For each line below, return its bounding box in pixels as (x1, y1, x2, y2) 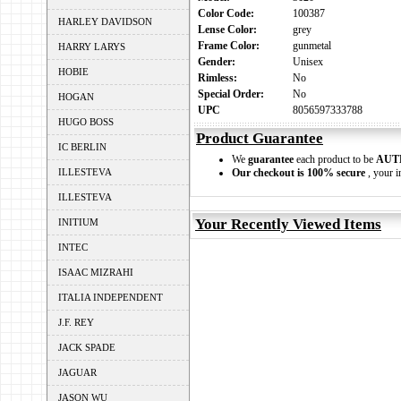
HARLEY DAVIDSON (58, 16, 152, 27)
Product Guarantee (196, 130, 323, 147)
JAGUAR (58, 367, 97, 378)
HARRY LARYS (58, 41, 125, 52)
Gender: (198, 55, 241, 68)
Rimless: (198, 72, 243, 84)
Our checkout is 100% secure (232, 166, 365, 179)
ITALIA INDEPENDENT (58, 292, 163, 303)
